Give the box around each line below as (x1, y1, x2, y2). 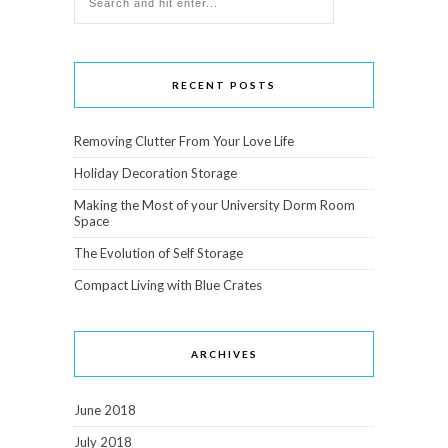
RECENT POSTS (172, 79, 276, 92)
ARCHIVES (190, 348, 258, 361)
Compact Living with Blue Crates (74, 277, 262, 294)
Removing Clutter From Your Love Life (74, 133, 294, 150)
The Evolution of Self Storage (74, 245, 243, 262)
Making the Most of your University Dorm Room (74, 197, 355, 214)
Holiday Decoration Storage (74, 165, 237, 182)
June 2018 (74, 402, 136, 419)
